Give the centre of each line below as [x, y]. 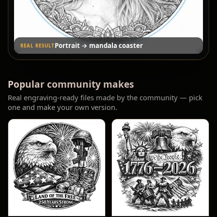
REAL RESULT [38, 46]
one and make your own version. [62, 107]
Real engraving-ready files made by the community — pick [105, 98]
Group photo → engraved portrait [107, 46]
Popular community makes [71, 84]
